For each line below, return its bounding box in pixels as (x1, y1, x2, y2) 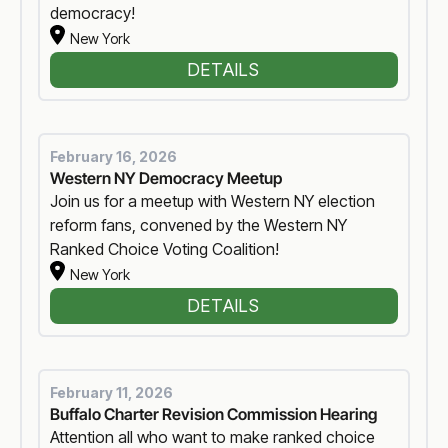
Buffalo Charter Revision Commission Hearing (50, 403, 378, 424)
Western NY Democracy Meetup (50, 167, 283, 188)
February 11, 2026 (50, 383, 174, 401)
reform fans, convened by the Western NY (50, 214, 348, 235)
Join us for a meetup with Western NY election (50, 190, 376, 211)
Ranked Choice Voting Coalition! (50, 238, 280, 259)
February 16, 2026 (50, 147, 178, 165)
